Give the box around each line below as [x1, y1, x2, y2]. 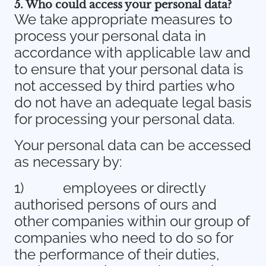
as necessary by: [14, 153, 122, 170]
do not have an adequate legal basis [14, 94, 252, 111]
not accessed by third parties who [14, 77, 235, 94]
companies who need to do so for [14, 229, 233, 246]
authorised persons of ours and [14, 196, 217, 213]
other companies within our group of [14, 213, 249, 230]
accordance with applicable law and [14, 44, 251, 61]
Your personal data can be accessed [14, 137, 251, 154]
